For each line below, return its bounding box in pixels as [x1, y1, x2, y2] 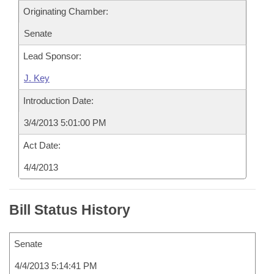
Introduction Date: [23, 95, 94, 106]
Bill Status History [9, 202, 130, 218]
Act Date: [23, 140, 61, 150]
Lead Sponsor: [23, 51, 81, 61]
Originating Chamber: [23, 6, 108, 17]
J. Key [24, 73, 50, 83]
